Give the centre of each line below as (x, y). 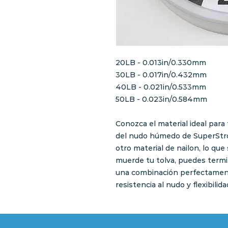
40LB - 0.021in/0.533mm (161, 87)
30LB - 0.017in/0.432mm (161, 75)
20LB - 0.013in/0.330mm (161, 63)
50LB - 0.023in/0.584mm (161, 99)
